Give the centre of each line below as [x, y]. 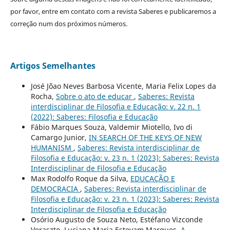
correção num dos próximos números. [69, 24]
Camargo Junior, [60, 138]
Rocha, [43, 97]
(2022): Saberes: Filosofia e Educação [94, 117]
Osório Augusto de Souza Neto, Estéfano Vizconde [117, 220]
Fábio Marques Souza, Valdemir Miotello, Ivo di [111, 127]
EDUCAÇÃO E [152, 179]
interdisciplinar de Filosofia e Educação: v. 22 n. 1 [116, 107]
